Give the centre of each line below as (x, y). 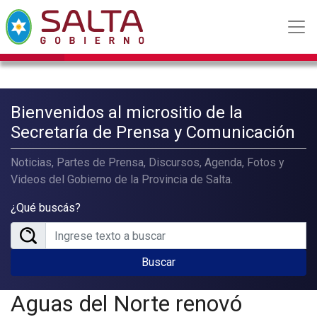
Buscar (158, 262)
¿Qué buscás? (46, 208)
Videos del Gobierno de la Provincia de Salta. (122, 179)
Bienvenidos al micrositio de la (127, 113)
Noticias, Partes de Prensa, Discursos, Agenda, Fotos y (148, 162)
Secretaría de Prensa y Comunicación (153, 132)
